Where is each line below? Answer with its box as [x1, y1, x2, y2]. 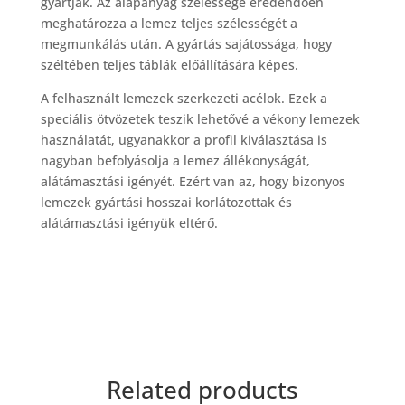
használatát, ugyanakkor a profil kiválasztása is [40, 131, 327, 148]
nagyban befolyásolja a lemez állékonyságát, [40, 152, 310, 169]
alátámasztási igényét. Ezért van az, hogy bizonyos [40, 173, 345, 190]
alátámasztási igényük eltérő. [40, 214, 218, 231]
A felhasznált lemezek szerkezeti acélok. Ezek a [40, 89, 327, 107]
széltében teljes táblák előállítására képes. [40, 56, 298, 73]
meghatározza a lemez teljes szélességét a [40, 14, 297, 32]
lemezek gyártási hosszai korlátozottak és [40, 193, 292, 211]
